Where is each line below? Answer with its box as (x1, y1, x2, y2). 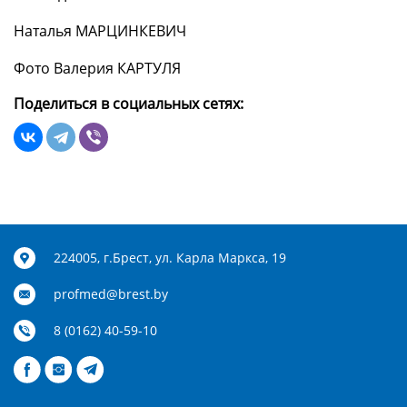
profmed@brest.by (54, 285, 168, 303)
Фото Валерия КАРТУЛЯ (14, 58, 181, 79)
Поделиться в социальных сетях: (14, 94, 243, 114)
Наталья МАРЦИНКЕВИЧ (14, 21, 186, 42)
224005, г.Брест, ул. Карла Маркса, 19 (54, 249, 286, 267)
